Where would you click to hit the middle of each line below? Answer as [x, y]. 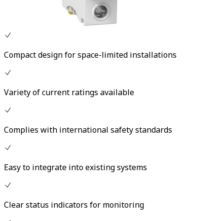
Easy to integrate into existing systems [75, 167]
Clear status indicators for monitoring [74, 205]
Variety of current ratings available [69, 92]
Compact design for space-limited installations [90, 55]
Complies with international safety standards [88, 130]
